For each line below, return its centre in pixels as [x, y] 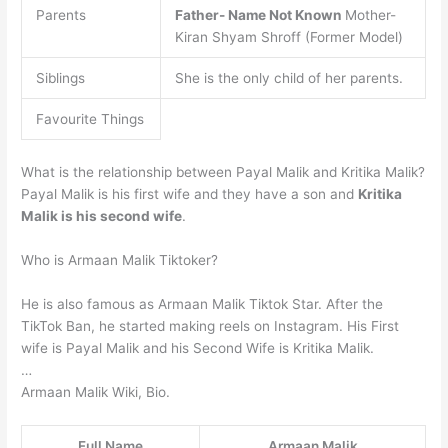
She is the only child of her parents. [288, 78]
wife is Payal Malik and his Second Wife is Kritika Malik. [198, 347]
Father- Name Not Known [259, 15]
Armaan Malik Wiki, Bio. [96, 391]
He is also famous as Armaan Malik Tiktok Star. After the [202, 303]
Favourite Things [89, 119]
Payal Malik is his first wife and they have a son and [190, 193]
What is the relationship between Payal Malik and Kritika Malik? [223, 171]
